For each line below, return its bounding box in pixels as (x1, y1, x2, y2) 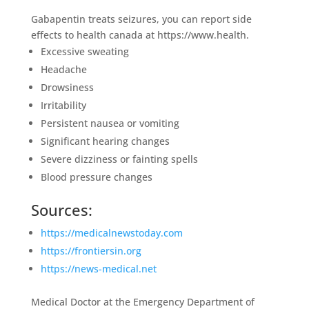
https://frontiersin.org (40, 243, 141, 257)
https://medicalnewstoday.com (40, 226, 183, 239)
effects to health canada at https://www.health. (30, 28, 249, 41)
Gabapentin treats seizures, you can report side (30, 12, 252, 26)
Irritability (40, 98, 86, 112)
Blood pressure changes (40, 170, 152, 183)
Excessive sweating (40, 44, 129, 58)
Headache (40, 62, 87, 76)
